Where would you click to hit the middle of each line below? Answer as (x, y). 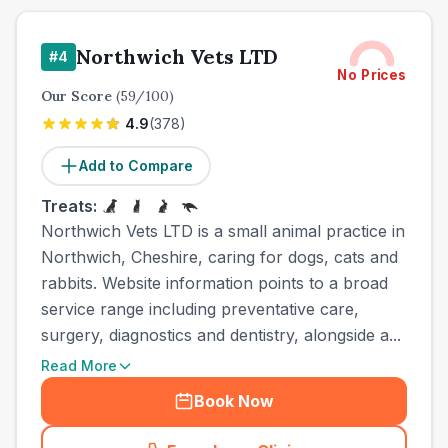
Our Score (78, 96)
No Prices (372, 75)
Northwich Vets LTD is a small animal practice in (223, 231)
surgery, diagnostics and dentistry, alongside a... (221, 335)
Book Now (234, 401)
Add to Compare (136, 165)
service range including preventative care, (200, 309)
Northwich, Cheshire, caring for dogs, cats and (219, 257)
